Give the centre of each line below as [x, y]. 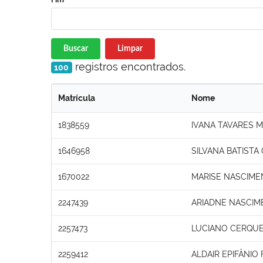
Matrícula [77, 98]
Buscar [76, 48]
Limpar [130, 48]
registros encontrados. [129, 66]
